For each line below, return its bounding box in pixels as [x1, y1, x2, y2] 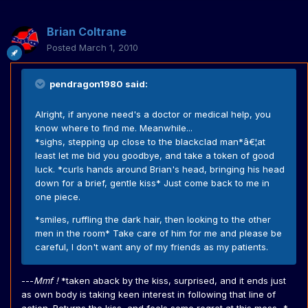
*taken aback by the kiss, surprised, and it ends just [61, 275, 286, 287]
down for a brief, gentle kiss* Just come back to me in [35, 177, 269, 189]
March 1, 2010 [79, 42, 138, 54]
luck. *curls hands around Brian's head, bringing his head [35, 164, 285, 175]
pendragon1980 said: [47, 78, 148, 90]
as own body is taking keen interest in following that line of [21, 289, 276, 300]
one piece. [35, 191, 80, 203]
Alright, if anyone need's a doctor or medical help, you [35, 109, 271, 120]
